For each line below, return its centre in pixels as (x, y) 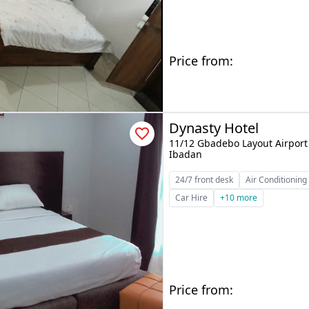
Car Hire (192, 198)
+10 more (239, 198)
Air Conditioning (277, 180)
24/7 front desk (205, 180)
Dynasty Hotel (214, 128)
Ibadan (186, 154)
